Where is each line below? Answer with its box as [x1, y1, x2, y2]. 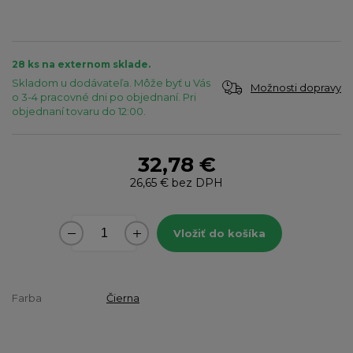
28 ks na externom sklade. [12, 58, 150, 70]
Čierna [106, 291, 139, 304]
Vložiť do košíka [173, 226, 266, 240]
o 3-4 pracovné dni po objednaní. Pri [12, 90, 196, 103]
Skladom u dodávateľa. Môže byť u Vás [12, 76, 210, 89]
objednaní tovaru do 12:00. [12, 104, 146, 117]
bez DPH [169, 175, 223, 190]
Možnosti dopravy [251, 80, 341, 94]
